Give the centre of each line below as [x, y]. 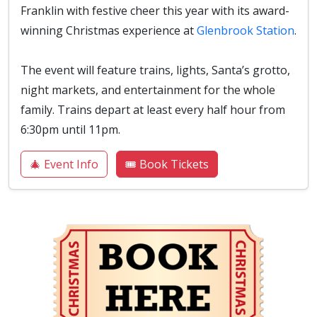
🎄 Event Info [64, 164]
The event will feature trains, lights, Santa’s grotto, [155, 70]
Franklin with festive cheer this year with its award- [155, 10]
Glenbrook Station [246, 30]
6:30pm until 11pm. [70, 129]
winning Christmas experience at [109, 30]
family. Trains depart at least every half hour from [153, 109]
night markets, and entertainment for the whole [148, 90]
